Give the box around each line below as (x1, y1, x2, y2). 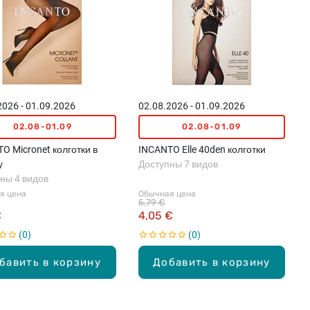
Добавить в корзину (153, 255, 271, 268)
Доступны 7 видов (138, 158, 218, 170)
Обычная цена (138, 188, 196, 199)
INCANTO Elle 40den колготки (138, 143, 266, 155)
